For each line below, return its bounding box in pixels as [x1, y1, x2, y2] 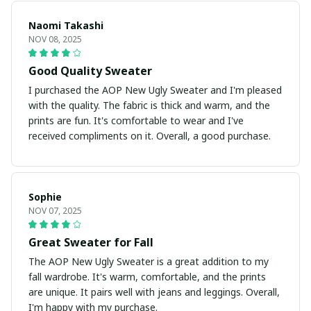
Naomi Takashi [28, 19, 103, 33]
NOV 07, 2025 [28, 205, 82, 217]
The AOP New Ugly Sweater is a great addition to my [28, 255, 269, 269]
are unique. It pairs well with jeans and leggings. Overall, [28, 285, 280, 299]
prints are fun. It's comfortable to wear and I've [28, 114, 244, 128]
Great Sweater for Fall [28, 235, 153, 251]
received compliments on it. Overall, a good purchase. [28, 129, 271, 143]
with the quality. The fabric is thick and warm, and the [28, 99, 270, 112]
